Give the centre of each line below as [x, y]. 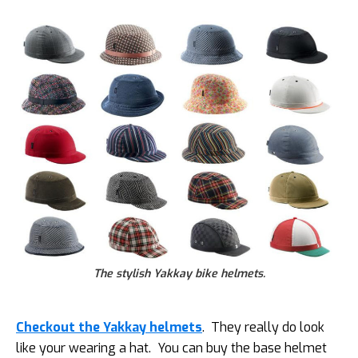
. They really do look [263, 327]
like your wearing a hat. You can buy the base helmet [171, 348]
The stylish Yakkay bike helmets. [179, 273]
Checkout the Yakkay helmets [109, 327]
